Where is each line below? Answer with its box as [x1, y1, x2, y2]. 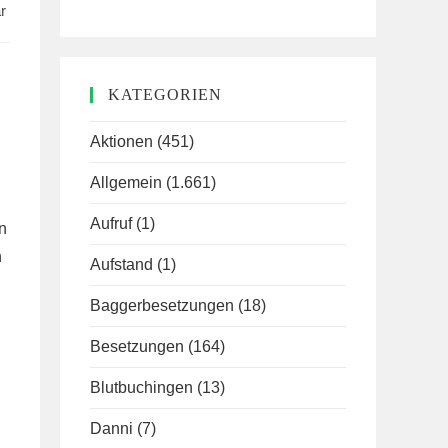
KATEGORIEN [108, 86, 222, 103]
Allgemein [90, 174, 162, 191]
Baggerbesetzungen [90, 297, 234, 314]
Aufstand [90, 256, 153, 273]
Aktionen [90, 133, 153, 150]
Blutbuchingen [90, 379, 193, 396]
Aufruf [90, 215, 132, 232]
